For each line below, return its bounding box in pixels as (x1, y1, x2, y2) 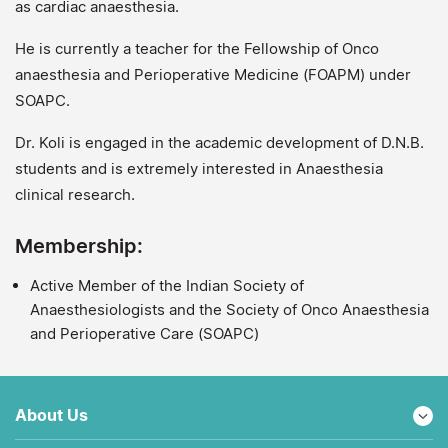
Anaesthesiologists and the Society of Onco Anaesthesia (30, 300, 429, 319)
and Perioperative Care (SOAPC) (30, 324, 263, 343)
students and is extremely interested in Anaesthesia (15, 159, 383, 178)
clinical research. (15, 185, 139, 204)
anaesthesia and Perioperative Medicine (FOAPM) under (15, 65, 411, 84)
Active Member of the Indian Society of (30, 276, 304, 295)
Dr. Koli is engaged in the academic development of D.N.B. (15, 133, 424, 152)
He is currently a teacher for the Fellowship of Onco (15, 39, 379, 58)
